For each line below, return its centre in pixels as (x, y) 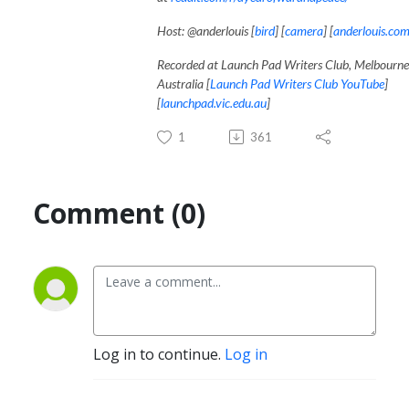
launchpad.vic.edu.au (214, 102)
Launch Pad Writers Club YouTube (297, 83)
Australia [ (184, 83)
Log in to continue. (159, 354)
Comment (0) (119, 213)
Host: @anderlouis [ (206, 30)
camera (304, 30)
